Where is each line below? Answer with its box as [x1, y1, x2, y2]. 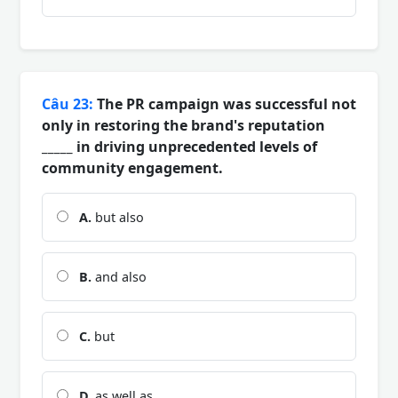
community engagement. [42, 157, 223, 178]
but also [92, 208, 144, 226]
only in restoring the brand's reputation [42, 115, 325, 135]
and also [92, 267, 147, 285]
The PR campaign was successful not [93, 93, 356, 114]
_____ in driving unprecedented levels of [42, 136, 317, 156]
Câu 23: [42, 93, 93, 114]
